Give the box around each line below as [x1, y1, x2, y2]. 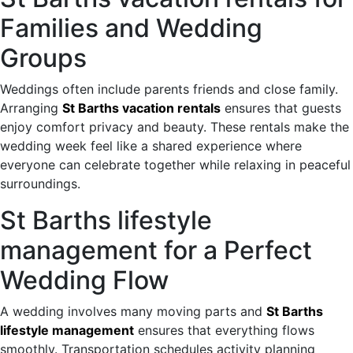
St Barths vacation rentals [62, 99, 221, 116]
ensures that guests [221, 99, 341, 116]
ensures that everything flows [134, 321, 314, 338]
